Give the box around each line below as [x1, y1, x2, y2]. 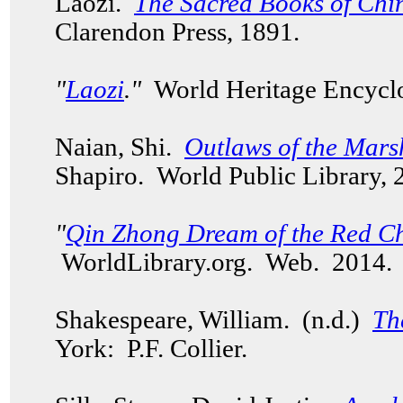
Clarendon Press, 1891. [55, 18, 306, 46]
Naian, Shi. [55, 133, 184, 161]
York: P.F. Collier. [55, 335, 247, 363]
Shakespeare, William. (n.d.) [55, 306, 372, 334]
